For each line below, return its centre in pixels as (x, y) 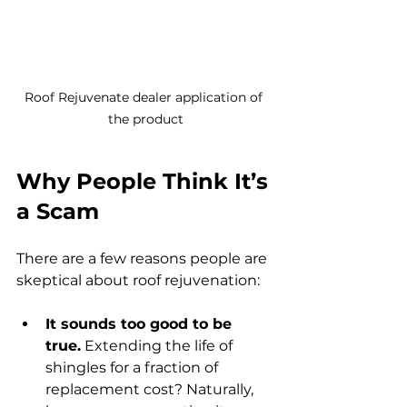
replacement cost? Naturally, (151, 389)
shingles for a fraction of (134, 367)
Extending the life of (159, 345)
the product (145, 119)
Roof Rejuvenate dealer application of (145, 97)
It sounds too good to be (141, 323)
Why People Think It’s (145, 181)
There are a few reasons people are (144, 258)
